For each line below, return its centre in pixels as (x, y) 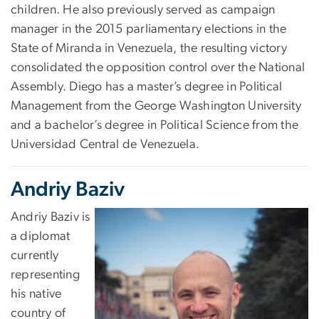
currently (35, 255)
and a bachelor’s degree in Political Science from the (155, 125)
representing (45, 274)
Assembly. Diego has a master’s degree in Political (147, 87)
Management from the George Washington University (156, 106)
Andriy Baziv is (51, 217)
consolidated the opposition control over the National (158, 67)
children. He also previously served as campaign (143, 10)
